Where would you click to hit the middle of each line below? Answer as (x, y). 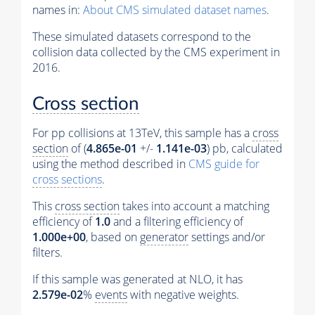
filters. (47, 253)
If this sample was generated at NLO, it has (137, 279)
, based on (113, 237)
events (111, 295)
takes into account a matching (194, 206)
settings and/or (227, 237)
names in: (58, 9)
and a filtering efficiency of (177, 222)
